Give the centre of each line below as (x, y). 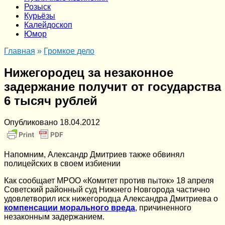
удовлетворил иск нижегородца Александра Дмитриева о (111, 198)
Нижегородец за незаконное (89, 72)
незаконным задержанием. (54, 216)
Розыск (37, 7)
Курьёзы (40, 16)
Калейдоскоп (48, 25)
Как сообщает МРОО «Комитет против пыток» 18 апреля (109, 180)
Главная (20, 51)
